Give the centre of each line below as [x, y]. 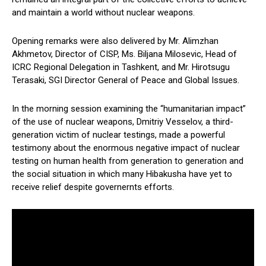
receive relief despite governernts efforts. [93, 187]
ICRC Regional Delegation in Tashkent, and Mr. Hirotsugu [121, 67]
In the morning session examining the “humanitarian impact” [129, 109]
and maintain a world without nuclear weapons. [103, 13]
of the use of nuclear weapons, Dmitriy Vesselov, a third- [123, 122]
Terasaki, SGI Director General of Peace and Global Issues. [130, 80]
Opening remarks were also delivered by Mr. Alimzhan [115, 41]
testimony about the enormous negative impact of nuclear [126, 148]
